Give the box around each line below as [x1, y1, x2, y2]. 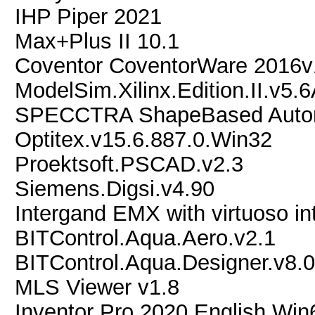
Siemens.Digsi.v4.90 [15, 176, 214, 200]
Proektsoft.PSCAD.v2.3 [15, 152, 243, 176]
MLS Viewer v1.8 [15, 275, 179, 299]
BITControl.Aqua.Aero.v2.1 [15, 226, 276, 250]
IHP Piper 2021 [15, 4, 162, 28]
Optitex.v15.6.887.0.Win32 [15, 127, 272, 151]
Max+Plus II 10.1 [15, 29, 179, 53]
